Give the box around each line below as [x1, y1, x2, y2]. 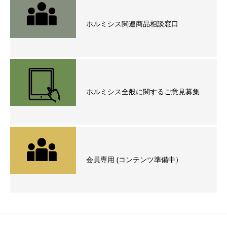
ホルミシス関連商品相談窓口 [86, 19, 178, 28]
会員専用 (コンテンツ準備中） [86, 155, 182, 164]
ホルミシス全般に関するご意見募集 [86, 87, 200, 96]
